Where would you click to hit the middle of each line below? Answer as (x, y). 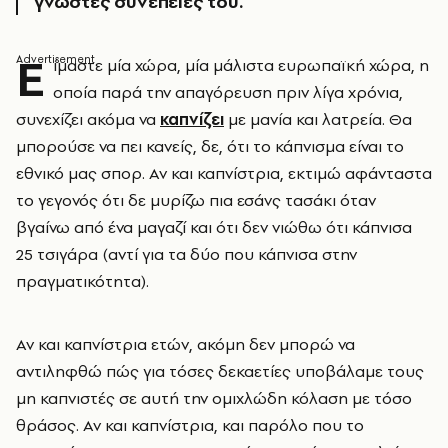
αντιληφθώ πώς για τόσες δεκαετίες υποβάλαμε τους (220, 371)
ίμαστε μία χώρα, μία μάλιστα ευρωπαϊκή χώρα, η (241, 65)
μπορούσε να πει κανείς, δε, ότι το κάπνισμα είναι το (210, 146)
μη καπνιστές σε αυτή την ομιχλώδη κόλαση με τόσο (214, 398)
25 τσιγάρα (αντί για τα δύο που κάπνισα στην (186, 254)
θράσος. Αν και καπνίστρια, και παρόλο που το (190, 425)
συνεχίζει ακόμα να (88, 119)
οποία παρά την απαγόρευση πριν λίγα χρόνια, (228, 92)
